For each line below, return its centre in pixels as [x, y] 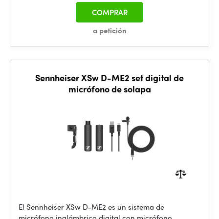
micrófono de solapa [109, 89]
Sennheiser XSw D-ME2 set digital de [109, 77]
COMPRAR [109, 12]
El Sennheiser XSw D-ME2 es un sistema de [91, 207]
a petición [109, 30]
